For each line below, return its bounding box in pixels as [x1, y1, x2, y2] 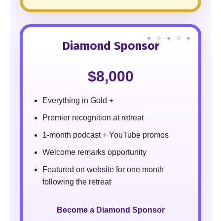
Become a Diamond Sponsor [56, 206, 165, 214]
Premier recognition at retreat [42, 113, 144, 122]
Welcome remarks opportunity [42, 148, 147, 156]
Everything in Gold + [42, 96, 113, 105]
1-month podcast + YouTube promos [42, 131, 169, 139]
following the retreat [42, 178, 111, 186]
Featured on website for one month [42, 165, 164, 174]
